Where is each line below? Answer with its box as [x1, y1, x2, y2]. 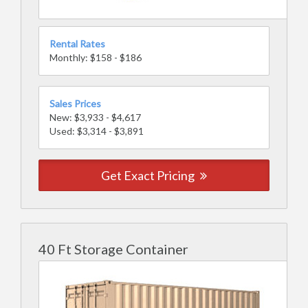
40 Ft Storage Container [38, 241, 188, 257]
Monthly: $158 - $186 [49, 52, 142, 63]
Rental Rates [49, 38, 105, 49]
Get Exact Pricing [101, 168, 197, 183]
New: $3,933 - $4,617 [49, 111, 141, 123]
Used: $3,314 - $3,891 [49, 125, 144, 137]
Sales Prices [49, 98, 101, 109]
